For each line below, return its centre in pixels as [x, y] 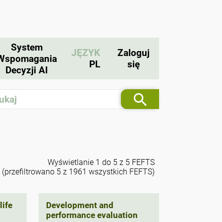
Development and [80, 205]
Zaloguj [133, 53]
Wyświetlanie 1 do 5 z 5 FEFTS [101, 162]
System [27, 47]
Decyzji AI [27, 70]
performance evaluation [92, 215]
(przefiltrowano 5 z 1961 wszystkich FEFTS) [78, 171]
